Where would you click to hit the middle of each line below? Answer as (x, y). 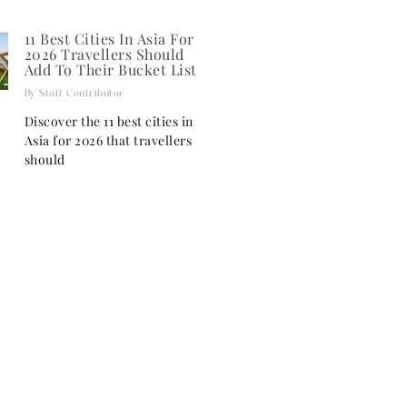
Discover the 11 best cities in (109, 121)
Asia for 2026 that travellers (108, 140)
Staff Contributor (80, 93)
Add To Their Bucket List (110, 69)
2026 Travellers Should (104, 54)
